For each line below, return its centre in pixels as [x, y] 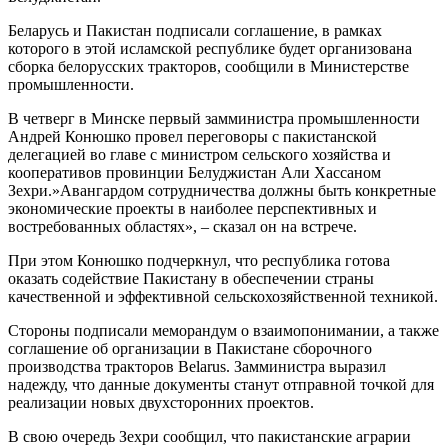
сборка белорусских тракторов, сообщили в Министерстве [208, 66]
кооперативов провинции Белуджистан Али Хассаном [194, 172]
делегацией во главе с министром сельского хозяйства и [199, 154]
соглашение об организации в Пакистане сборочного [190, 348]
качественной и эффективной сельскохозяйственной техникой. [223, 296]
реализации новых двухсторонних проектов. [161, 402]
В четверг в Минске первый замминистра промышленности [214, 118]
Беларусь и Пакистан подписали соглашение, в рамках [195, 30]
